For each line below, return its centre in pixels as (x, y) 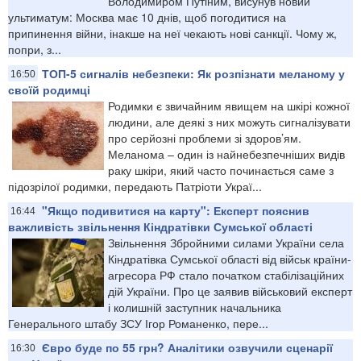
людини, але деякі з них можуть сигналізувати (229, 121)
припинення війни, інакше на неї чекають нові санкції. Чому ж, (172, 33)
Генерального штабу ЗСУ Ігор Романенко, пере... (138, 323)
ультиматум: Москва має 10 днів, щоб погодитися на (147, 17)
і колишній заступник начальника (195, 307)
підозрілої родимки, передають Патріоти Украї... (135, 186)
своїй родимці (49, 89)
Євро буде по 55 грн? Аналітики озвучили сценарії (187, 347)
